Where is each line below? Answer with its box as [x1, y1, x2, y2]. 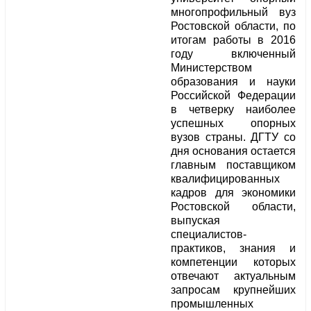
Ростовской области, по [171, 20, 296, 33]
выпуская [171, 215, 220, 227]
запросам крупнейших [171, 284, 296, 296]
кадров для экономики [171, 187, 296, 199]
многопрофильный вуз [171, 6, 296, 19]
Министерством [171, 62, 252, 74]
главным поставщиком [171, 159, 296, 171]
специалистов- [171, 228, 246, 241]
